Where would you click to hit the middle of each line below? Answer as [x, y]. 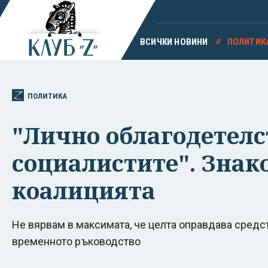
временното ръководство [76, 241]
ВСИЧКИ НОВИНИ [174, 42]
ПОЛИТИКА [47, 96]
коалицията [84, 190]
